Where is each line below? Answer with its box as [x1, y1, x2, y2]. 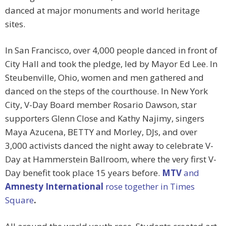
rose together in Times [103, 181, 195, 193]
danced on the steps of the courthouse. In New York [5, 85, 208, 97]
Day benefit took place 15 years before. [5, 167, 162, 179]
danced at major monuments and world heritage [5, 5, 200, 17]
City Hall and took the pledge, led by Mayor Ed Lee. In [5, 58, 217, 70]
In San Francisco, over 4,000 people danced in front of [5, 44, 217, 56]
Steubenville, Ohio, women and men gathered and [5, 72, 204, 84]
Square [5, 194, 34, 206]
